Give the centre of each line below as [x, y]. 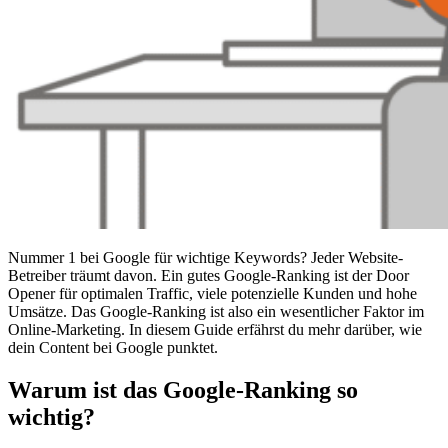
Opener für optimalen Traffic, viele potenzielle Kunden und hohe [212, 293]
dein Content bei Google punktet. [113, 347]
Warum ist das [85, 389]
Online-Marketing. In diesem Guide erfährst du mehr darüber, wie [215, 329]
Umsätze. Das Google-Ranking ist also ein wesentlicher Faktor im [216, 311]
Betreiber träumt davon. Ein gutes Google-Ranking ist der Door [208, 275]
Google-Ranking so [260, 389]
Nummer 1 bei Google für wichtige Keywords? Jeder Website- [205, 257]
